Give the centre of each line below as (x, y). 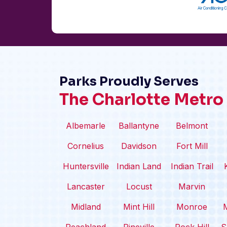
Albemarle (86, 126)
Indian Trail (192, 166)
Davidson (139, 146)
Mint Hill (139, 207)
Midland (86, 207)
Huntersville (86, 166)
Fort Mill (192, 146)
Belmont (192, 126)
